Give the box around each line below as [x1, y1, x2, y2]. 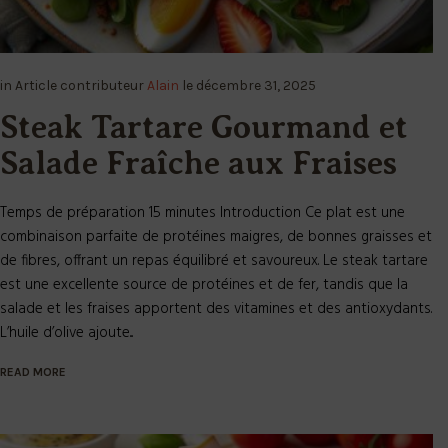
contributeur [60, 77, 147, 94]
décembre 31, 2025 [196, 77, 316, 94]
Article [15, 77, 60, 94]
